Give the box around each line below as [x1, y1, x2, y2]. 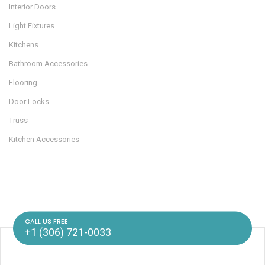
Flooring [9, 78, 37, 88]
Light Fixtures [9, 21, 54, 31]
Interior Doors [9, 2, 56, 12]
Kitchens [9, 40, 38, 50]
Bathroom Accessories [9, 59, 88, 69]
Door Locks [9, 97, 49, 106]
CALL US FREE [25, 216, 68, 226]
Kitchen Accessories [9, 135, 79, 144]
